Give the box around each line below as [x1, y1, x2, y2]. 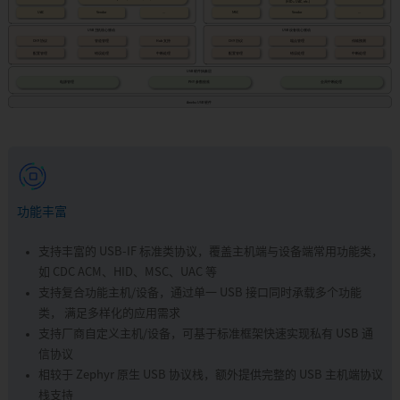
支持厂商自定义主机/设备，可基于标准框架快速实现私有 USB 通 [37, 327, 373, 340]
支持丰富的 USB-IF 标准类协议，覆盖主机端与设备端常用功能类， [37, 245, 383, 258]
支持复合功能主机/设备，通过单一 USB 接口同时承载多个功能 [37, 286, 362, 299]
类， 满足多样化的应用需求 [37, 306, 180, 320]
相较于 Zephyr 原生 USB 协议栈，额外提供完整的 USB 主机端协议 [37, 368, 383, 381]
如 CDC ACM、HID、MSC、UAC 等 [37, 265, 217, 279]
